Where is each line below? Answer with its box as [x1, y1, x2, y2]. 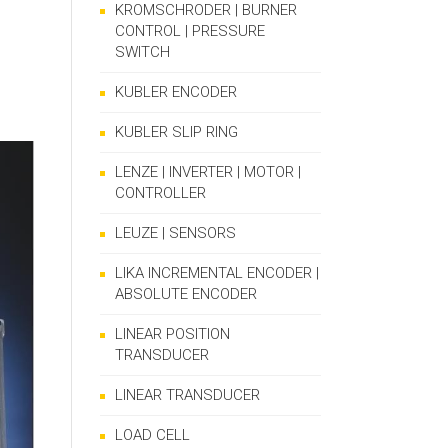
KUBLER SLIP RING [115, 123, 238, 141]
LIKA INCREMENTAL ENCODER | [115, 264, 319, 282]
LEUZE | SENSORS [115, 224, 236, 242]
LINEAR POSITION [115, 325, 230, 343]
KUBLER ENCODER [115, 83, 237, 101]
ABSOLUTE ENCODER [115, 285, 257, 303]
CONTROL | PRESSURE [115, 22, 265, 40]
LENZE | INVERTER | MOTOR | [115, 163, 301, 181]
